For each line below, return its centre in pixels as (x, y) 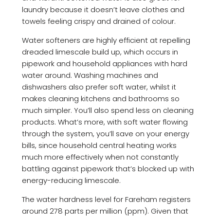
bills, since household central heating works (99, 145)
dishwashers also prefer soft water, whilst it (99, 87)
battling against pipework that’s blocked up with (108, 168)
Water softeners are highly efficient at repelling (106, 40)
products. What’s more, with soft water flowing (105, 122)
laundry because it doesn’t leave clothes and (103, 9)
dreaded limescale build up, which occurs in (100, 52)
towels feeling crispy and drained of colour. (99, 21)
